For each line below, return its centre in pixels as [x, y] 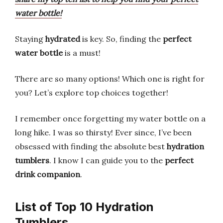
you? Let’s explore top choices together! [92, 93]
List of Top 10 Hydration [84, 207]
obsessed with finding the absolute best [91, 146]
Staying [30, 39]
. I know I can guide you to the [107, 160]
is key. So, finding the [121, 39]
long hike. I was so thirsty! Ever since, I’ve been [103, 132]
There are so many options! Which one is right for [110, 79]
